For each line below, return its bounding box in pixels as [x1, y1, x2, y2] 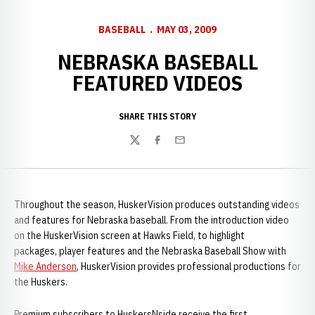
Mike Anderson [14, 260, 77, 273]
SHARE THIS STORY [119, 111, 196, 122]
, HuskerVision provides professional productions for [77, 260, 301, 273]
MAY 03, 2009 [157, 23, 217, 36]
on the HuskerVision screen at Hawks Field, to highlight [14, 229, 245, 242]
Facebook [151, 140, 195, 155]
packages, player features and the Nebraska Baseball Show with [14, 245, 286, 257]
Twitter [129, 140, 162, 155]
